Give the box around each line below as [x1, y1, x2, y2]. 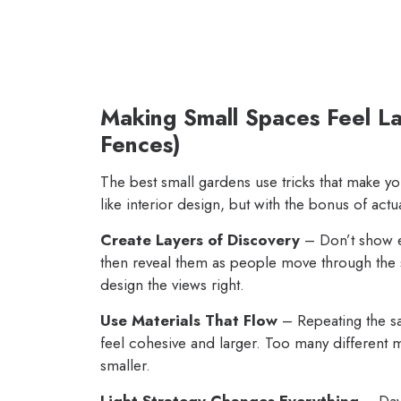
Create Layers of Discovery [100, 228, 300, 251]
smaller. [100, 354, 150, 376]
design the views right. [100, 273, 244, 295]
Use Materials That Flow [100, 309, 277, 331]
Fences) [100, 127, 181, 160]
